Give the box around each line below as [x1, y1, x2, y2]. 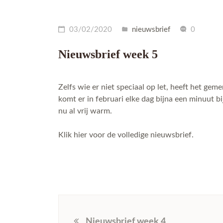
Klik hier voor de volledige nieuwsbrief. [58, 131, 194, 139]
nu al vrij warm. [58, 107, 112, 115]
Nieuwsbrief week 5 [58, 48, 158, 61]
